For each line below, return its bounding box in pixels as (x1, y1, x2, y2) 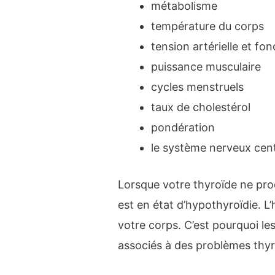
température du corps (151, 19, 265, 33)
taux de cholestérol (151, 100, 251, 114)
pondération (151, 120, 215, 134)
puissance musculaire (151, 60, 261, 73)
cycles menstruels (151, 80, 244, 93)
